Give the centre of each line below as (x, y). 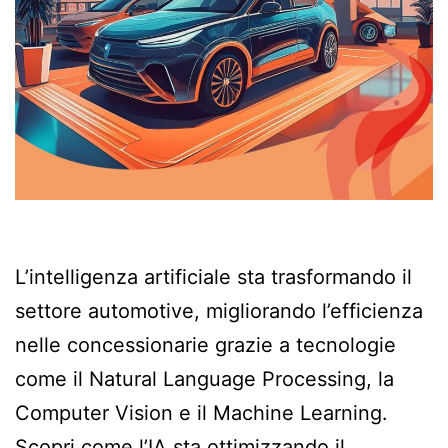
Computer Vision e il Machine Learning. (201, 412)
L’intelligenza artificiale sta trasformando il (213, 276)
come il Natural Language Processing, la (204, 378)
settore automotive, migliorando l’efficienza (219, 310)
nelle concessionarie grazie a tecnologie (205, 344)
